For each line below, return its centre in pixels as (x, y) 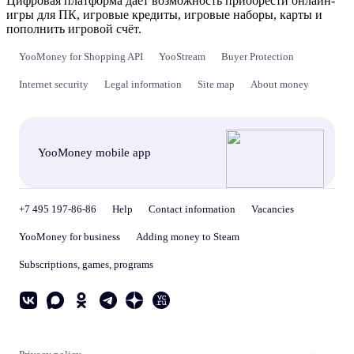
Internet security (54, 84)
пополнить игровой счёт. (74, 29)
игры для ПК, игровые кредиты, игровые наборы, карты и (164, 15)
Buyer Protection (258, 56)
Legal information (143, 84)
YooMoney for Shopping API (81, 56)
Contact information (192, 209)
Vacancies (273, 209)
